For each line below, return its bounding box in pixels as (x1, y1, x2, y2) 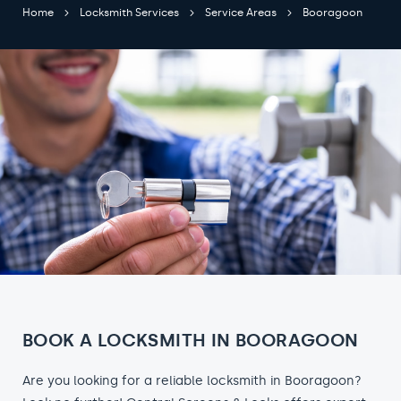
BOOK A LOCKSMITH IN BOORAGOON (22, 329, 359, 351)
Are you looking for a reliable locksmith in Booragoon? (22, 373, 362, 388)
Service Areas (205, 6, 277, 19)
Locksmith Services (80, 6, 179, 19)
